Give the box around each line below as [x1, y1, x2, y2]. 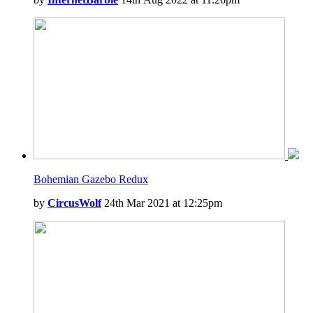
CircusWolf [48, 197, 101, 209]
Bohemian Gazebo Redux [34, 173, 148, 185]
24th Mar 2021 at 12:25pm [101, 197, 222, 209]
